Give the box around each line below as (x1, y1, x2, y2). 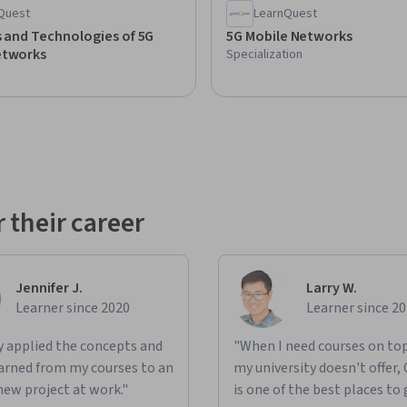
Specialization (226, 45, 303, 65)
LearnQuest (253, 5, 317, 24)
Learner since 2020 (15, 298, 130, 319)
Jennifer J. (15, 278, 83, 299)
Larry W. (306, 278, 357, 299)
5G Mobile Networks (226, 26, 353, 47)
